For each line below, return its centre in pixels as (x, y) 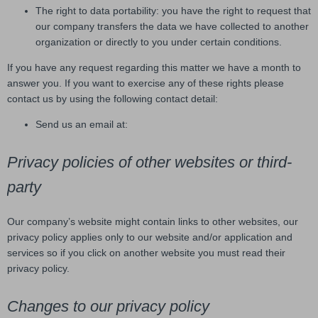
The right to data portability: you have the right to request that (173, 10)
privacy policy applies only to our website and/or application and (150, 237)
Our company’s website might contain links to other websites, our (153, 221)
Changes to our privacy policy (108, 306)
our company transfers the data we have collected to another (172, 26)
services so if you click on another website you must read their (146, 252)
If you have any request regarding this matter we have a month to (154, 67)
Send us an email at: (82, 124)
